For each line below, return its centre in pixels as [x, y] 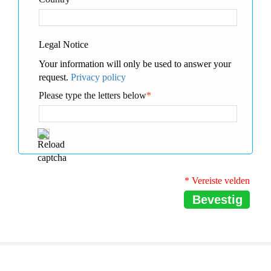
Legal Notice [64, 44]
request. [55, 77]
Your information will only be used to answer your [135, 64]
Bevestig [217, 199]
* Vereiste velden [217, 180]
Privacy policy [98, 77]
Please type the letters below [93, 95]
